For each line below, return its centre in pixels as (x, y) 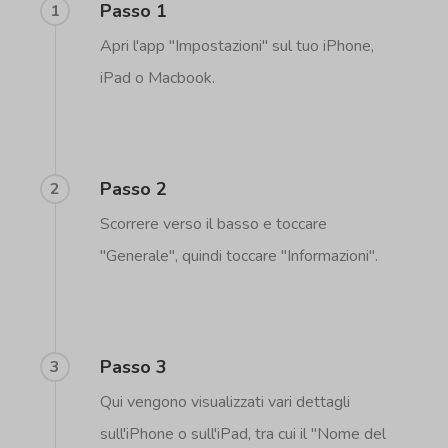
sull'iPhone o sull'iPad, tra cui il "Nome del (243, 434)
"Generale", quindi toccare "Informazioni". (239, 256)
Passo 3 (134, 367)
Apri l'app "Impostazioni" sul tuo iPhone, (237, 46)
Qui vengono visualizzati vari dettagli (225, 402)
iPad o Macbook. (158, 78)
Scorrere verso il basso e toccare (214, 224)
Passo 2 (134, 189)
